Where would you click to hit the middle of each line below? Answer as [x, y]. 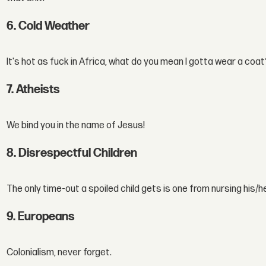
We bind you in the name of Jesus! [76, 125]
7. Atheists [34, 89]
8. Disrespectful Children [72, 153]
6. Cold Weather [48, 26]
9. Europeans [41, 216]
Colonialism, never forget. [59, 252]
